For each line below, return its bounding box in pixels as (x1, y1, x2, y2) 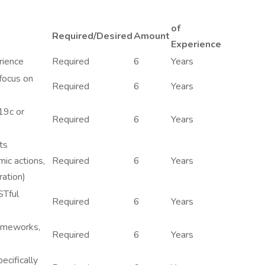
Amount (134, 30, 170, 43)
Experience (171, 38, 221, 51)
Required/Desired (52, 30, 132, 43)
